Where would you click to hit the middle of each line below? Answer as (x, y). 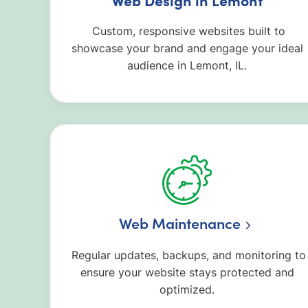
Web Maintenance (179, 223)
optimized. (187, 289)
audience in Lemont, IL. (187, 66)
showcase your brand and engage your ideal (187, 48)
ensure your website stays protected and (187, 272)
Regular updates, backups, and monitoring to (187, 255)
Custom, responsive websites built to (187, 31)
